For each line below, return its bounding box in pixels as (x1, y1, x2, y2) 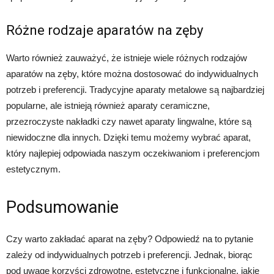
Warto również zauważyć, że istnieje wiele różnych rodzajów (6, 52, 247, 63)
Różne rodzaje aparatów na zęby (6, 22, 203, 38)
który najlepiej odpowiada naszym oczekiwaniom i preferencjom (6, 147, 260, 158)
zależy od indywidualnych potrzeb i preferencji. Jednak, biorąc (6, 249, 253, 260)
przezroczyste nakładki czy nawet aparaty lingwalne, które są (6, 116, 251, 127)
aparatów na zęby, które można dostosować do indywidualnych (6, 68, 258, 79)
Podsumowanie (6, 197, 119, 217)
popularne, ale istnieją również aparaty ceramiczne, (6, 100, 210, 111)
